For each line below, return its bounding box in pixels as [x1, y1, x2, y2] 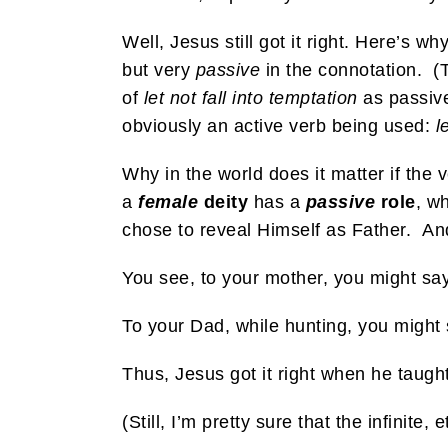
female [138, 192, 198, 213]
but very [122, 60, 196, 81]
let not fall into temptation [143, 88, 358, 109]
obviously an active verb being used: [122, 116, 436, 137]
